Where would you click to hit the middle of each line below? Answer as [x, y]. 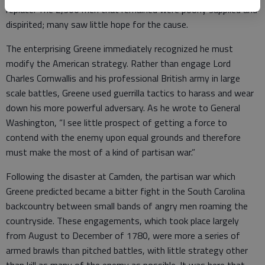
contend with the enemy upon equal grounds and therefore [123, 137]
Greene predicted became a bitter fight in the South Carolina [125, 191]
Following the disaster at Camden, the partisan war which [121, 176]
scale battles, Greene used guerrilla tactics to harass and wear [130, 93]
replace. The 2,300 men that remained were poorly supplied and [132, 9]
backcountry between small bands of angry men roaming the [127, 206]
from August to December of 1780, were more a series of [123, 235]
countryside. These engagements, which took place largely [122, 221]
